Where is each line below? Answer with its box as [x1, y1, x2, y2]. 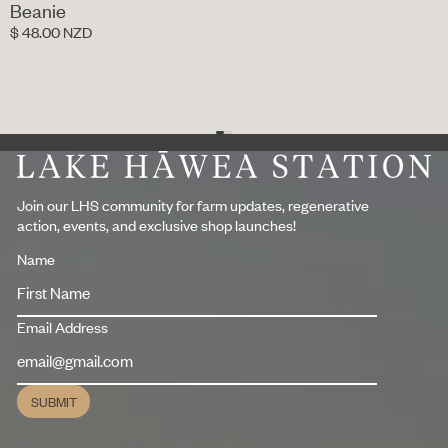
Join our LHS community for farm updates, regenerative [17, 195, 370, 216]
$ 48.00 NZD [9, 21, 92, 42]
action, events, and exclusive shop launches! [17, 215, 297, 236]
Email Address [17, 317, 109, 338]
